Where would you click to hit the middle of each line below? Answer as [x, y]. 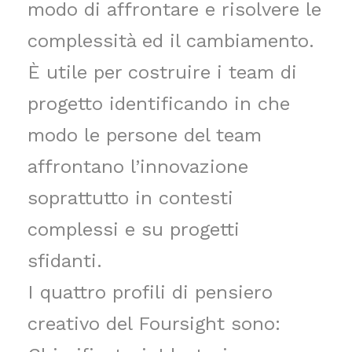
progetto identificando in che [159, 103]
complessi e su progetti [134, 229]
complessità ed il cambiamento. [174, 40]
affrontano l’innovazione [138, 166]
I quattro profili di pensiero [150, 292]
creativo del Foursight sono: [154, 323]
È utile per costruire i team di [162, 72]
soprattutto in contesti [130, 198]
